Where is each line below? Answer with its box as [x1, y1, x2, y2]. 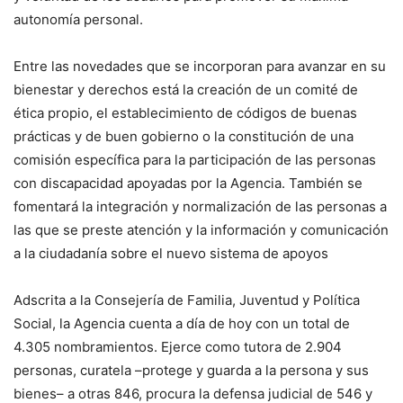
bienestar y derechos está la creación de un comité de [13, 80, 358, 98]
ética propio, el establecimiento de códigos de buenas [13, 103, 357, 121]
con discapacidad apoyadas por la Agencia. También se [13, 174, 363, 192]
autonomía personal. [13, 10, 143, 28]
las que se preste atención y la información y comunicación [13, 220, 389, 238]
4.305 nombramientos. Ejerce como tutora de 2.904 [13, 337, 342, 355]
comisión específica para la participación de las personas [13, 150, 376, 168]
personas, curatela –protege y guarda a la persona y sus [13, 361, 369, 379]
